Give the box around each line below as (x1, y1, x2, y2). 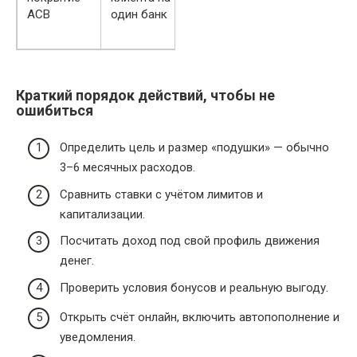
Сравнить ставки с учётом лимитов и (60, 186, 263, 202)
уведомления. (60, 330, 135, 345)
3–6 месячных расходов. (60, 160, 195, 175)
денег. (60, 253, 94, 269)
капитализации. (60, 206, 145, 222)
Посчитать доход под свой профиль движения (60, 233, 320, 249)
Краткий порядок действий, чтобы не (16, 86, 275, 104)
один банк (111, 6, 167, 22)
